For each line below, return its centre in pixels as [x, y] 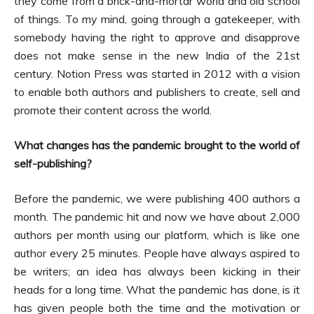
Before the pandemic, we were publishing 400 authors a [157, 199]
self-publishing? [53, 164]
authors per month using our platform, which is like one [157, 235]
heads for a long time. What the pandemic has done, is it [157, 290]
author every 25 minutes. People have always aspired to [157, 253]
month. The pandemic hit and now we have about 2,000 [157, 217]
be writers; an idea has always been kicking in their [157, 272]
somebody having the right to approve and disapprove [157, 37]
